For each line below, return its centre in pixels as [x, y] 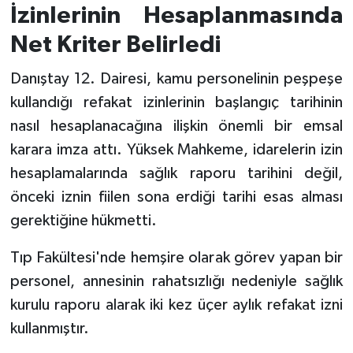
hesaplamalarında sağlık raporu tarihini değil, [176, 173]
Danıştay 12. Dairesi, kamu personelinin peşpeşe [176, 78]
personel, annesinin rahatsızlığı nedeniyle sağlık [176, 281]
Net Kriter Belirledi [115, 45]
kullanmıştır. [49, 328]
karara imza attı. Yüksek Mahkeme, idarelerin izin [176, 149]
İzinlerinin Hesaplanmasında [176, 16]
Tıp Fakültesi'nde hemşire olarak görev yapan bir [176, 257]
